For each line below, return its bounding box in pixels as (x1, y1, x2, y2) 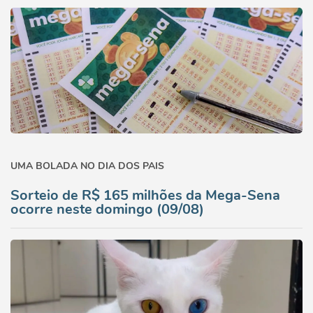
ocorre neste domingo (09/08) (10, 200, 204, 219)
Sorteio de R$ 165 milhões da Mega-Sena (10, 186, 280, 205)
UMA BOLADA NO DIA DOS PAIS (10, 159, 164, 173)
